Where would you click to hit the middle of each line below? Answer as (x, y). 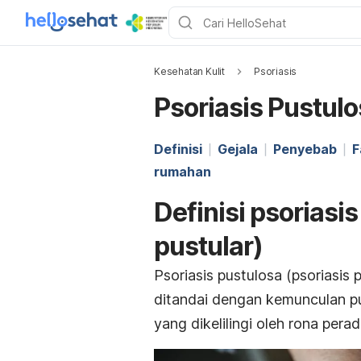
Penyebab (305, 149)
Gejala (238, 149)
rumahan (183, 172)
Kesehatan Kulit (189, 71)
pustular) (208, 246)
